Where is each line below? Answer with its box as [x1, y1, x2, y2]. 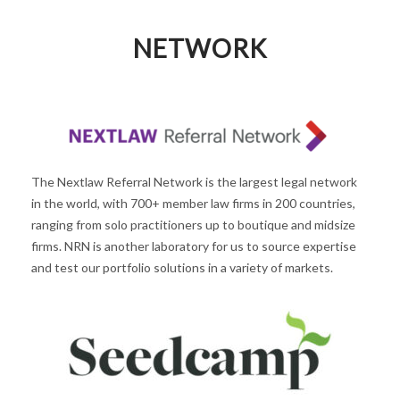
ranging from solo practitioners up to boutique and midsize [31, 216, 355, 232]
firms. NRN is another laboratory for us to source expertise [31, 237, 356, 254]
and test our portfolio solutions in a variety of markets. [31, 259, 333, 275]
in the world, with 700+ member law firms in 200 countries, [31, 195, 355, 211]
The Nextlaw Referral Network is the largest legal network [31, 173, 357, 189]
